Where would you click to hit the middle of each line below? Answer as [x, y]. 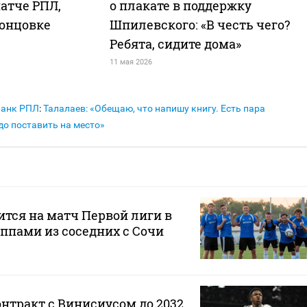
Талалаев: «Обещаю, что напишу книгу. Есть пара [154, 109]
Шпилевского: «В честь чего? [199, 25]
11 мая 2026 [131, 62]
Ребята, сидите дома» [175, 44]
